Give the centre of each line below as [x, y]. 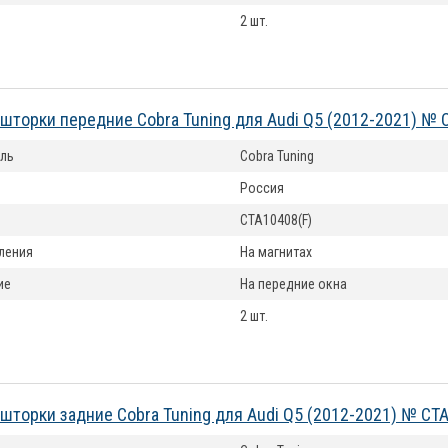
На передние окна [293, 284]
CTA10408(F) [276, 220]
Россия [262, 188]
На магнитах [276, 252]
